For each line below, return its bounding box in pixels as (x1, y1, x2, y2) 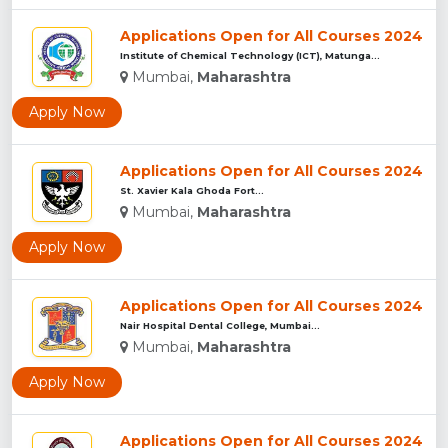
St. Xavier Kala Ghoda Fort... (120, 184, 264, 196)
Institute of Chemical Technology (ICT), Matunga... (120, 49, 380, 61)
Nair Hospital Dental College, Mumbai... (120, 319, 320, 331)
